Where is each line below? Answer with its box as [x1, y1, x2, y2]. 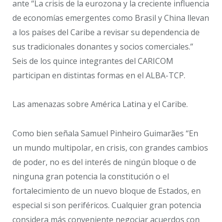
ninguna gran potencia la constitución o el [12, 171, 169, 182]
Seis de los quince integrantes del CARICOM [12, 55, 173, 66]
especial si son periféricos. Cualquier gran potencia [12, 200, 201, 211]
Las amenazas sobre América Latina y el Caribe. [12, 99, 188, 110]
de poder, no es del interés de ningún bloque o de [12, 157, 196, 168]
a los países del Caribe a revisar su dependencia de [12, 26, 200, 38]
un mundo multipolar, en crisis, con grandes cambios [12, 142, 208, 154]
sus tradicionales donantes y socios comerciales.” [12, 41, 193, 52]
